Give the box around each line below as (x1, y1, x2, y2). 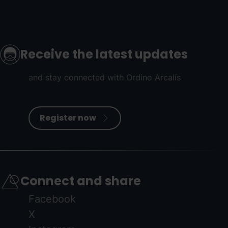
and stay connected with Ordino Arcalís (28, 72, 181, 82)
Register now (40, 111, 96, 124)
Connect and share (20, 173, 141, 190)
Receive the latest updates (20, 46, 188, 63)
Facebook (28, 192, 76, 205)
